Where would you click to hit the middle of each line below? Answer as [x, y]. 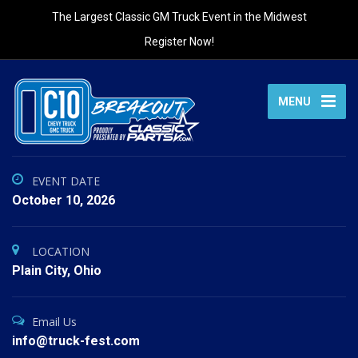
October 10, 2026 [64, 200]
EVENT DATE [66, 181]
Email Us [54, 322]
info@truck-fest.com [76, 341]
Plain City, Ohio [57, 270]
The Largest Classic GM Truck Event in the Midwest [179, 17]
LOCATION [61, 251]
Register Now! [179, 42]
